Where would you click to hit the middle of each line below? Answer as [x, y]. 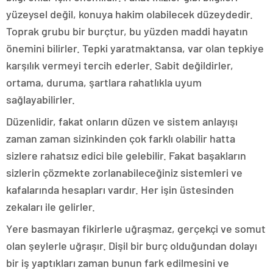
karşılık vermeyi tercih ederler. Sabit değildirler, [120, 65]
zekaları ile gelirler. [51, 206]
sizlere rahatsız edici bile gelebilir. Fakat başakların [126, 155]
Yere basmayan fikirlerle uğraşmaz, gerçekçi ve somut [136, 228]
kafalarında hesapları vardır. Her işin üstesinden [120, 189]
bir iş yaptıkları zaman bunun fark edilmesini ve [118, 262]
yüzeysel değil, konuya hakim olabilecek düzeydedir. [129, 14]
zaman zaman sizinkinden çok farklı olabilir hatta [121, 138]
